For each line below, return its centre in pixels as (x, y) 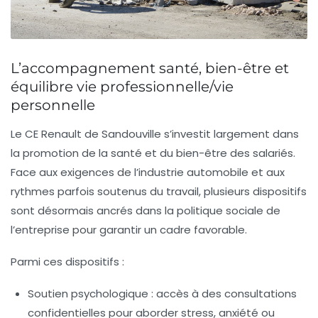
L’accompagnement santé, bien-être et (150, 68)
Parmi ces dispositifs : (67, 262)
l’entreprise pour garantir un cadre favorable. (129, 230)
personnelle (53, 105)
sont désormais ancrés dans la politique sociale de (146, 211)
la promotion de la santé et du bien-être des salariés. (153, 153)
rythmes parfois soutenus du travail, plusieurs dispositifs (159, 192)
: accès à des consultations (223, 294)
